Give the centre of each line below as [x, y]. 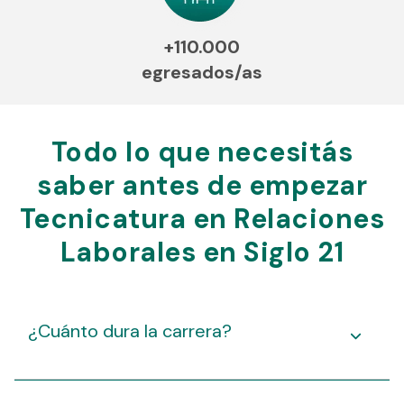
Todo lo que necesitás [202, 151]
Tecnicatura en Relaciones [202, 218]
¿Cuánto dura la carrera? [130, 331]
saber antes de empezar [202, 185]
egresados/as [202, 73]
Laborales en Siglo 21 [202, 252]
